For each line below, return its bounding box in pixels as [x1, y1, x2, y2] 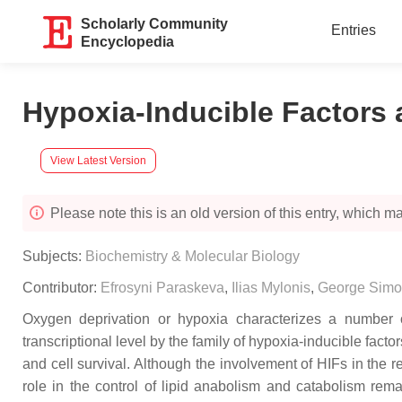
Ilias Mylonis [232, 280, 310, 295]
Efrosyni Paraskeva [100, 280, 224, 295]
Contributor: [22, 280, 100, 295]
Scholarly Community [81, 16, 229, 31]
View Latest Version [50, 153, 146, 167]
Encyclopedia [81, 34, 175, 49]
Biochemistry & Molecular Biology [85, 249, 300, 264]
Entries [330, 22, 376, 38]
